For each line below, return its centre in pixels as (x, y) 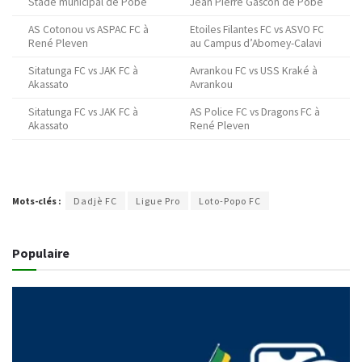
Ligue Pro (158, 201)
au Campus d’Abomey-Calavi (256, 44)
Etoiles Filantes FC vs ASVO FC (257, 30)
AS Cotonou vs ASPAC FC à (88, 30)
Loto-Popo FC (230, 201)
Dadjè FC (95, 201)
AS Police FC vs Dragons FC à (255, 112)
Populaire (41, 253)
